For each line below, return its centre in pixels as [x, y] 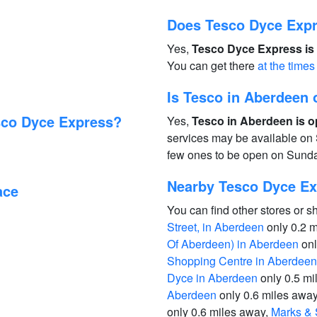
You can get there [212, 65]
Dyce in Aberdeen [212, 278]
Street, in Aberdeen [215, 227]
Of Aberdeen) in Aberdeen [233, 244]
